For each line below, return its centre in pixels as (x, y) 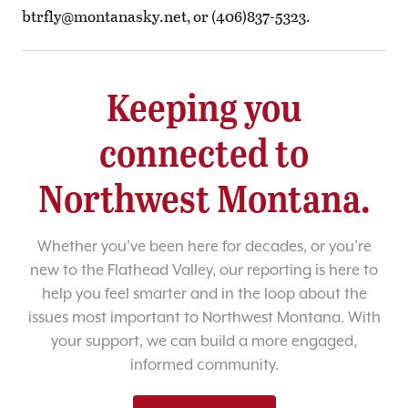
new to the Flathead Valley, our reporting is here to (204, 270)
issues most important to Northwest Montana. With (204, 318)
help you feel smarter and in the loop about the (204, 294)
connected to (204, 152)
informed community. (204, 365)
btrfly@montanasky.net (104, 16)
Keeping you (204, 107)
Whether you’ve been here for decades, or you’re (204, 247)
